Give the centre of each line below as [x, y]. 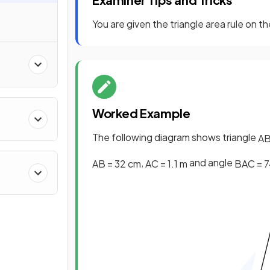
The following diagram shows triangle [175, 137]
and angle [211, 162]
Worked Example [141, 113]
